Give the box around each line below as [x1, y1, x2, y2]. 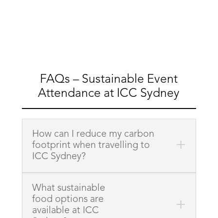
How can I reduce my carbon [32, 129, 154, 139]
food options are [32, 194, 104, 204]
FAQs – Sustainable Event [40, 73, 178, 86]
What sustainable [32, 183, 105, 193]
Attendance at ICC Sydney [38, 87, 180, 100]
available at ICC [32, 205, 99, 216]
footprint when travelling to [32, 140, 150, 150]
